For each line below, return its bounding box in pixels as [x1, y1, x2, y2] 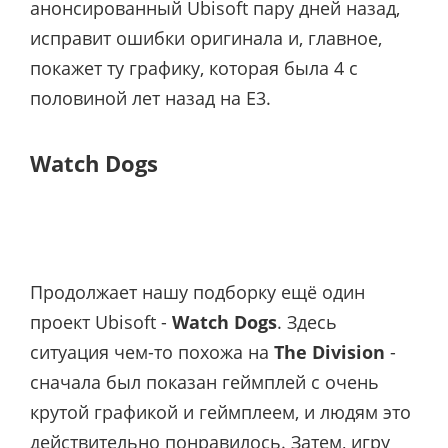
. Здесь [277, 310, 337, 335]
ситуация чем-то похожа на [30, 340, 274, 365]
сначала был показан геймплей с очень [30, 370, 379, 395]
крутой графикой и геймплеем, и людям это [30, 400, 411, 425]
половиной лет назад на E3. [30, 86, 271, 111]
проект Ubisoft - [30, 310, 172, 335]
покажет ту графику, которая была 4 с [30, 56, 358, 81]
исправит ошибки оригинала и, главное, [30, 26, 382, 51]
